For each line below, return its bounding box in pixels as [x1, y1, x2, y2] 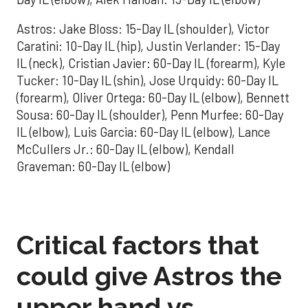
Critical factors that [16, 229, 259, 261]
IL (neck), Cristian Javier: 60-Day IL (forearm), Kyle [16, 56, 285, 71]
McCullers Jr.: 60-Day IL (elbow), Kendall [16, 142, 234, 157]
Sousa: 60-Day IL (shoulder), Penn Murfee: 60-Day [16, 107, 283, 123]
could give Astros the [16, 260, 282, 291]
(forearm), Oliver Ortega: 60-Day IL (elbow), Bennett [16, 90, 289, 106]
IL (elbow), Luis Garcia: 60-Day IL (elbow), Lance [16, 124, 270, 140]
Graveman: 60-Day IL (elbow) [16, 159, 170, 175]
